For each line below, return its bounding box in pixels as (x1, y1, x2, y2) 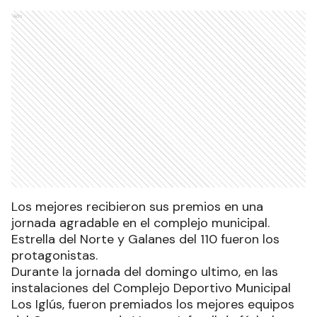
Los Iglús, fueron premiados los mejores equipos (11, 295, 294, 313)
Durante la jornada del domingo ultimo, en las (11, 263, 278, 280)
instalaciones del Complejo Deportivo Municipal (11, 279, 291, 296)
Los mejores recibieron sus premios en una (11, 197, 263, 215)
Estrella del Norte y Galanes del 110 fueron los (11, 230, 279, 248)
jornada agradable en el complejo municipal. (11, 214, 270, 231)
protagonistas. (11, 246, 98, 264)
